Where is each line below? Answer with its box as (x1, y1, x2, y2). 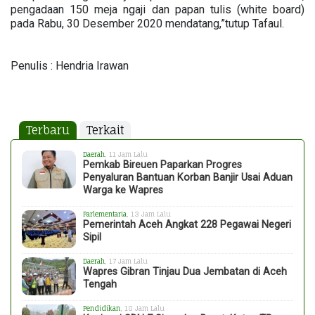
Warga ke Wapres (83, 184, 164, 196)
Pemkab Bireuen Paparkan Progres (83, 159, 243, 171)
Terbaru (26, 123, 70, 137)
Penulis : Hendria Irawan (11, 59, 131, 72)
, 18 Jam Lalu (120, 304, 165, 312)
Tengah (83, 278, 117, 290)
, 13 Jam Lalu (127, 210, 172, 218)
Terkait (86, 123, 124, 137)
